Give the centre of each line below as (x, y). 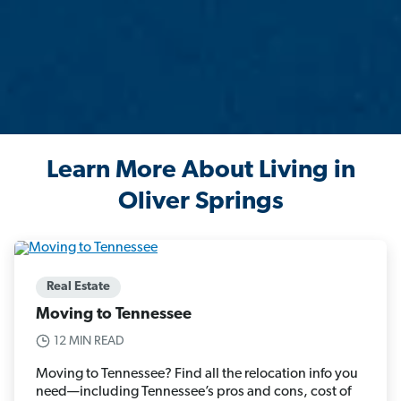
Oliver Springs (200, 203)
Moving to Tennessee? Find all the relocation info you (197, 374)
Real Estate (78, 286)
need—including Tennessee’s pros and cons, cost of (193, 392)
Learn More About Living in (200, 171)
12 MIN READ (89, 341)
